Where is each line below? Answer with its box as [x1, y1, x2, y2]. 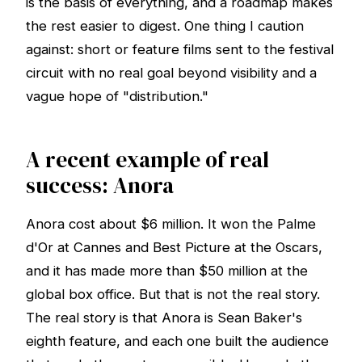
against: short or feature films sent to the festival [26, 40, 334, 57]
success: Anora [26, 170, 174, 200]
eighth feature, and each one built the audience [26, 333, 329, 350]
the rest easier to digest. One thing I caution [26, 17, 304, 34]
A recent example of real [26, 144, 269, 175]
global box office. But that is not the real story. [26, 286, 320, 303]
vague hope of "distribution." [26, 87, 208, 104]
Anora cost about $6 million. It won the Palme [26, 216, 316, 233]
